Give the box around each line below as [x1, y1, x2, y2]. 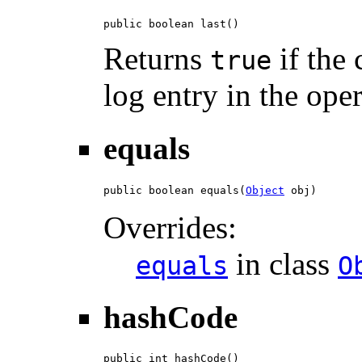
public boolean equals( [103, 183, 246, 196]
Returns [103, 40, 210, 76]
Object [246, 183, 284, 196]
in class [228, 246, 338, 281]
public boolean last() [103, 17, 239, 30]
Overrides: [103, 209, 237, 245]
